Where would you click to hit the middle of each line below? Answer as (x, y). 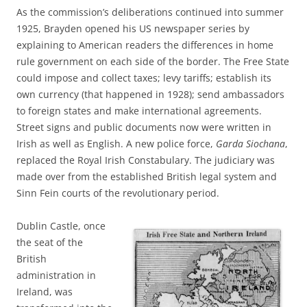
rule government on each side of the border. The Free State (153, 61)
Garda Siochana (250, 143)
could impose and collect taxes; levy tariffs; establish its (144, 77)
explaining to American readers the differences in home (145, 45)
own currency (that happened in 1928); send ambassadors (150, 94)
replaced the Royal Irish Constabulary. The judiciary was (146, 160)
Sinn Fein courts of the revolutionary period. (118, 193)
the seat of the (50, 242)
